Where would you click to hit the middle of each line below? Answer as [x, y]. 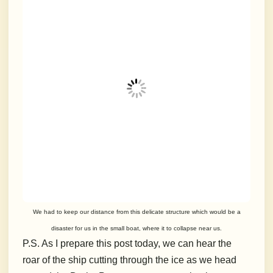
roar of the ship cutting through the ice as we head [129, 260]
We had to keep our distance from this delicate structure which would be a [136, 212]
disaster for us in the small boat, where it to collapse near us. [136, 229]
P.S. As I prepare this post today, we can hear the [127, 244]
